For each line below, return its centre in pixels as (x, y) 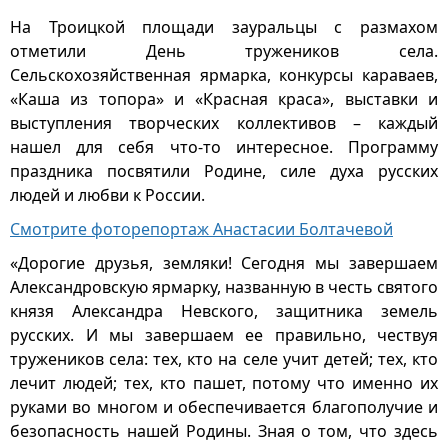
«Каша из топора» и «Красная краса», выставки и (224, 99)
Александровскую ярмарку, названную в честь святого (224, 287)
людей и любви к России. (107, 195)
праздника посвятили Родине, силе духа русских (224, 171)
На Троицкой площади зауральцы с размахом (224, 27)
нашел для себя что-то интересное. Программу (224, 147)
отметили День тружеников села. (224, 51)
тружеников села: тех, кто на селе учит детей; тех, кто (224, 359)
